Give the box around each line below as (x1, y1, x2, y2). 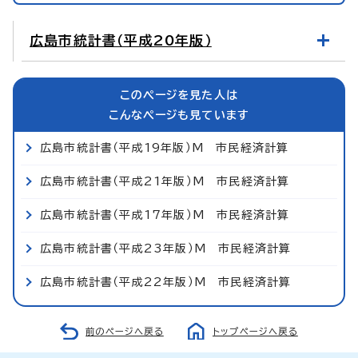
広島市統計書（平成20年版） (30, 33, 212, 47)
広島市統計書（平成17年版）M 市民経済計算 (40, 209, 290, 221)
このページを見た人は (120, 89, 238, 101)
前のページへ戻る (86, 326, 164, 336)
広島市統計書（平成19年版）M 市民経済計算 (40, 141, 289, 153)
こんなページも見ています (108, 109, 250, 121)
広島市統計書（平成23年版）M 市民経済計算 (40, 242, 292, 254)
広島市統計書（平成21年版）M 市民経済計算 (40, 175, 290, 187)
